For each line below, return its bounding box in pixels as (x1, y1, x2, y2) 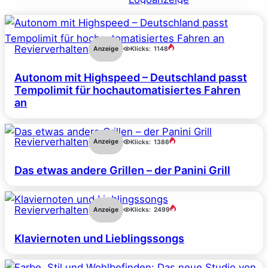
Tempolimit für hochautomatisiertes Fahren (14, 83, 240, 96)
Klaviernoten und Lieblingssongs (14, 232, 184, 245)
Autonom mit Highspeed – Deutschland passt (14, 71, 247, 84)
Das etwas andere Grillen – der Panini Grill (14, 164, 230, 177)
